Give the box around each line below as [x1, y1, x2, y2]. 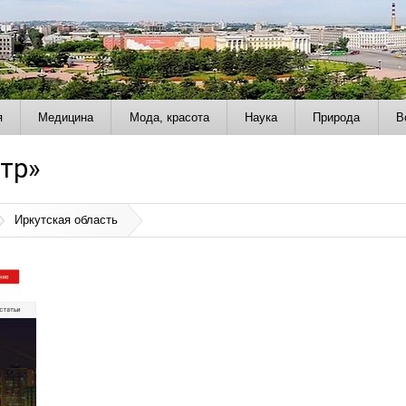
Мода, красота [129, 110, 209, 124]
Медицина [38, 110, 94, 124]
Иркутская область [14, 213, 119, 227]
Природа [313, 110, 361, 124]
